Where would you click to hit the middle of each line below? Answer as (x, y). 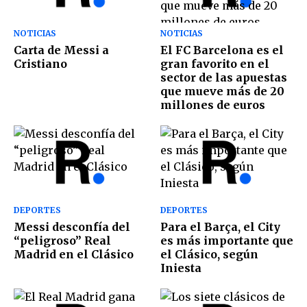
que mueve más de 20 (222, 91)
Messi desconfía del (72, 227)
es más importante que (227, 241)
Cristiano (40, 63)
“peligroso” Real (62, 241)
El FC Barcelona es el (222, 50)
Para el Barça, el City (220, 227)
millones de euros (213, 105)
